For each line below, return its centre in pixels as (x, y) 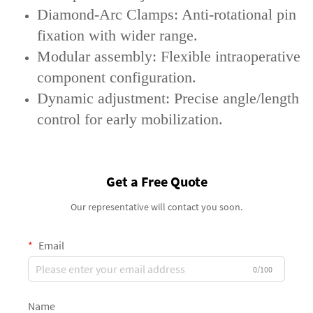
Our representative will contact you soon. (156, 206)
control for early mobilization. (130, 119)
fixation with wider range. (117, 35)
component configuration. (117, 77)
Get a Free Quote (156, 181)
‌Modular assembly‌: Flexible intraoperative (169, 56)
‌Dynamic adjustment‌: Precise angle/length (168, 98)
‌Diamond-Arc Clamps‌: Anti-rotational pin (167, 14)
